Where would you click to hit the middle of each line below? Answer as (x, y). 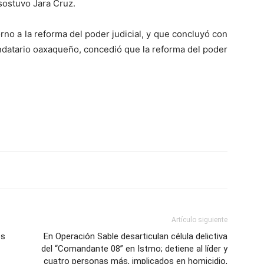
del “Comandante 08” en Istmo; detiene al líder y (134, 249)
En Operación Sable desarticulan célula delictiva (136, 236)
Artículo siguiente (199, 220)
